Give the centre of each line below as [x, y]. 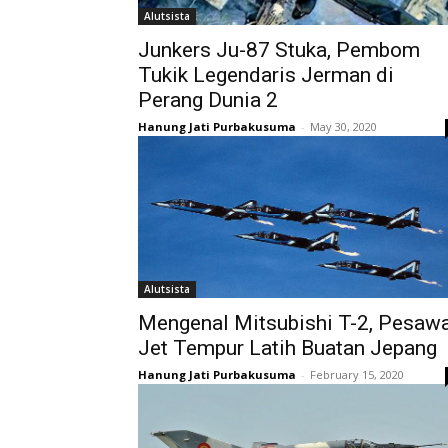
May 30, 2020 [343, 126]
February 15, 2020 [357, 374]
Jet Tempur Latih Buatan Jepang [287, 348]
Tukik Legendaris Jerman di [266, 75]
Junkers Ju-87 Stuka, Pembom [279, 50]
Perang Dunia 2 [208, 100]
